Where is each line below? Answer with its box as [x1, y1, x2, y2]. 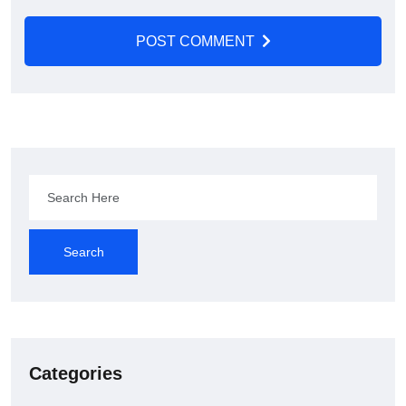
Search [63, 245, 104, 260]
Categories [29, 362, 122, 383]
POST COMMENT [135, 34, 255, 50]
